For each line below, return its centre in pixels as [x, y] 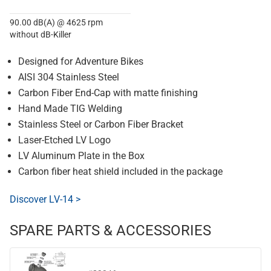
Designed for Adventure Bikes [81, 61]
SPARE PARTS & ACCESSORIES [110, 230]
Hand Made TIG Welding [70, 109]
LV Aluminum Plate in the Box [81, 156]
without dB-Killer [41, 34]
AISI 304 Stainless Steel [69, 77]
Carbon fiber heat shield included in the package [120, 171]
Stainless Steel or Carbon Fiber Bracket [101, 124]
